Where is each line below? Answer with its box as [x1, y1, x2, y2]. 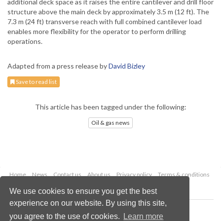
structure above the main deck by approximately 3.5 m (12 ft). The [7, 7, 209, 16]
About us [87, 170, 110, 178]
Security [74, 181, 95, 189]
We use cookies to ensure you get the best [9, 186, 157, 195]
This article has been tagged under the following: [35, 103, 186, 111]
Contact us [53, 170, 81, 178]
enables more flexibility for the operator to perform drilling [7, 27, 186, 36]
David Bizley [109, 62, 145, 71]
